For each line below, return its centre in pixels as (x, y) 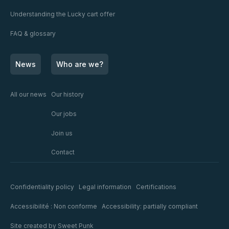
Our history (67, 94)
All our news (28, 94)
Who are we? (79, 64)
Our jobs (64, 113)
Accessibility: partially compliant (150, 206)
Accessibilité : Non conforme (53, 206)
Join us (62, 133)
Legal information (105, 187)
